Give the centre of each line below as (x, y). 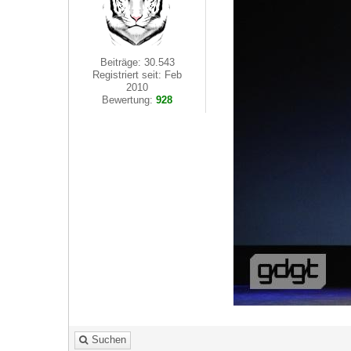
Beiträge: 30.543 (137, 62)
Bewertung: (129, 100)
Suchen (109, 340)
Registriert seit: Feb (138, 75)
